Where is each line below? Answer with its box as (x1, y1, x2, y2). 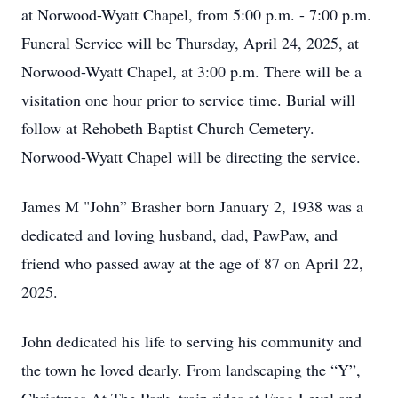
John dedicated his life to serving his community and (21, 330, 362, 352)
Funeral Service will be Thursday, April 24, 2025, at (21, 32, 359, 53)
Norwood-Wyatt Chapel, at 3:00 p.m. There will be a (21, 60, 362, 82)
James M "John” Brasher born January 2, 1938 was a (21, 195, 363, 217)
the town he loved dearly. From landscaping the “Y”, (21, 359, 361, 380)
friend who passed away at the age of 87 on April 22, (21, 252, 363, 274)
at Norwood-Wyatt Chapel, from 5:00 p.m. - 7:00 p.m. (21, 4, 371, 25)
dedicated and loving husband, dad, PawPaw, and (21, 224, 338, 245)
